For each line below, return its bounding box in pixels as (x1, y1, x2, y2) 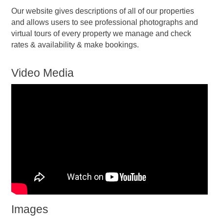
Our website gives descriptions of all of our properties (11, 6, 194, 15)
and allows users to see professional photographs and (11, 18, 198, 26)
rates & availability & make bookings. (11, 40, 139, 49)
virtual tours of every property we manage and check (11, 29, 191, 38)
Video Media (11, 66, 74, 79)
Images (11, 203, 48, 216)
